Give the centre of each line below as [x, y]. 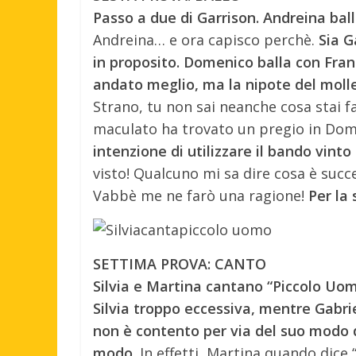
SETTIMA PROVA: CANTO [180, 263]
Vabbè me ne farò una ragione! [201, 195]
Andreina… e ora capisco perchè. [206, 39]
